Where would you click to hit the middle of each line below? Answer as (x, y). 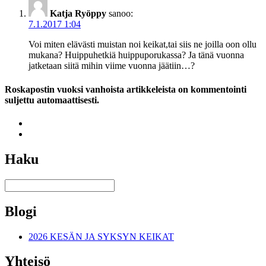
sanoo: (121, 14)
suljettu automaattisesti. (52, 100)
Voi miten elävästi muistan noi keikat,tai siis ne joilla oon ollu (142, 45)
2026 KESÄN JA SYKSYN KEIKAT (101, 236)
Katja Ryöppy (78, 14)
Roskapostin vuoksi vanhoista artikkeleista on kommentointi (126, 89)
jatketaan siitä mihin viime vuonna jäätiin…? (112, 66)
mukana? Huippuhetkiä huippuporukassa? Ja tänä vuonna (136, 55)
